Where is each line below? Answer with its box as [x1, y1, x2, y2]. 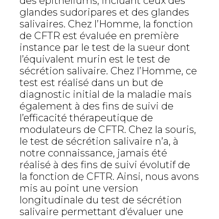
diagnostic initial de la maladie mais [20, 88, 192, 100]
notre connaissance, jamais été [20, 147, 167, 159]
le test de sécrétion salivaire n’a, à [20, 135, 178, 147]
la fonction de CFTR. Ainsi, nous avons [20, 171, 199, 182]
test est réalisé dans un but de [20, 77, 163, 88]
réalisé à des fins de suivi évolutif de [20, 159, 190, 171]
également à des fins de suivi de [20, 100, 174, 112]
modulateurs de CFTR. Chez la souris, [20, 124, 196, 135]
